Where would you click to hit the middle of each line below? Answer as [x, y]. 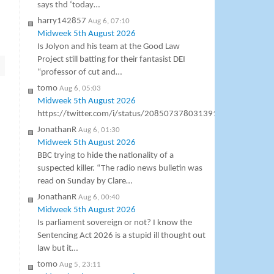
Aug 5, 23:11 [80, 265]
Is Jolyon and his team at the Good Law [109, 47]
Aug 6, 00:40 [99, 198]
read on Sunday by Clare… [85, 182]
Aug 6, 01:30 [99, 130]
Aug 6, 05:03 [80, 89]
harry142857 [62, 21]
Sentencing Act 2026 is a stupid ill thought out [122, 236]
